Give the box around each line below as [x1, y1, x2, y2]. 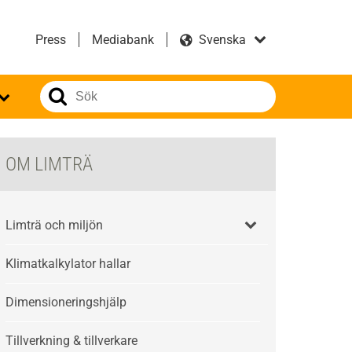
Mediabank [92, 32, 154, 47]
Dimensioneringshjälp [5, 295, 127, 310]
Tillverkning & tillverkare [5, 333, 138, 348]
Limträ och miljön [5, 218, 104, 233]
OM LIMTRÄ [5, 153, 93, 175]
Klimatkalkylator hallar [5, 256, 131, 271]
